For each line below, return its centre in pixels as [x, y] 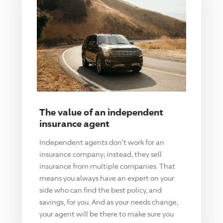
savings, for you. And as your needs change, [109, 202]
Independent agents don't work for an [102, 142]
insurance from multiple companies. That [108, 166]
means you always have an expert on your [107, 178]
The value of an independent [102, 112]
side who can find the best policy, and [101, 190]
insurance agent [75, 123]
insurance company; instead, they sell [101, 154]
